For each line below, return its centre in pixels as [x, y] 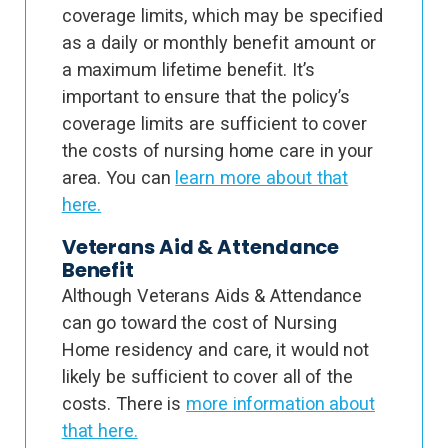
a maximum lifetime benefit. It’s [188, 69]
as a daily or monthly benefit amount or [218, 42]
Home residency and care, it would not [215, 349]
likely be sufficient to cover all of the [207, 376]
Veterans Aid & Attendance [200, 247]
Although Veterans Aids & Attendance [212, 295]
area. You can [118, 177]
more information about [280, 403]
